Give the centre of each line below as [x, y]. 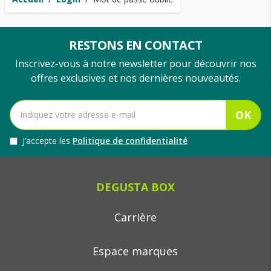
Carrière [135, 217]
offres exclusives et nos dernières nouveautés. [135, 78]
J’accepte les [47, 141]
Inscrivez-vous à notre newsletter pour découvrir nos [135, 64]
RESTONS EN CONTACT [135, 45]
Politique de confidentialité [130, 141]
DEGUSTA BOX [135, 187]
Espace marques [135, 251]
